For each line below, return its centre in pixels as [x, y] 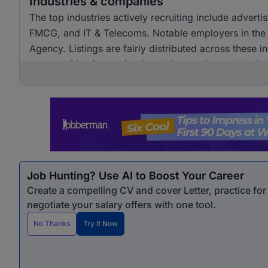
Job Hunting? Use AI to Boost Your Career [135, 176]
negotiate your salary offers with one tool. [121, 205]
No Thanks [52, 223]
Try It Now [100, 223]
